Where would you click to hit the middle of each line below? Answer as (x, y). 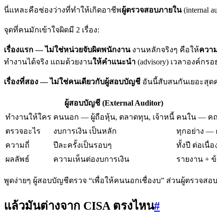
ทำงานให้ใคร (28, 117)
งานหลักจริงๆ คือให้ (165, 49)
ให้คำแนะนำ (114, 62)
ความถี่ (17, 145)
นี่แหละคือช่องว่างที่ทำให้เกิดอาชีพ (63, 10)
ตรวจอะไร (23, 131)
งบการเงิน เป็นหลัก (85, 131)
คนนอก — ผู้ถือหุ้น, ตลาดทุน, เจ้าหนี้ (114, 117)
